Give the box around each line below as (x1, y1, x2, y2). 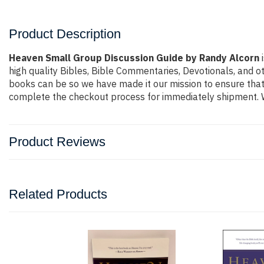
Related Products (9, 187, 107, 202)
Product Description (9, 27, 121, 41)
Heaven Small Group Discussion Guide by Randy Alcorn (9, 52, 259, 64)
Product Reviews (9, 134, 105, 149)
